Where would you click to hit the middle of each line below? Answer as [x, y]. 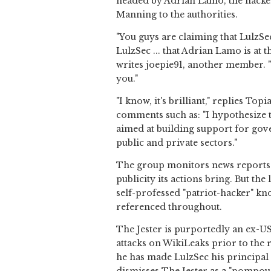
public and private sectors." [177, 143]
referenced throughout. [169, 207]
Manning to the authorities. [177, 15]
